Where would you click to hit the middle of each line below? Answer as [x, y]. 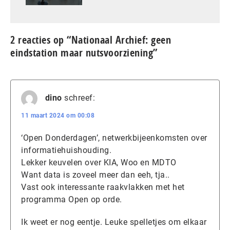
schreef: [80, 98]
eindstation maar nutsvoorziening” [84, 53]
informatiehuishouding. [66, 150]
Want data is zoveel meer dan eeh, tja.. [95, 175]
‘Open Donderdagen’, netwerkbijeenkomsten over [114, 138]
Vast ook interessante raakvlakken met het [103, 187]
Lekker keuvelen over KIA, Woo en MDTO [99, 163]
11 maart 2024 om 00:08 [58, 116]
